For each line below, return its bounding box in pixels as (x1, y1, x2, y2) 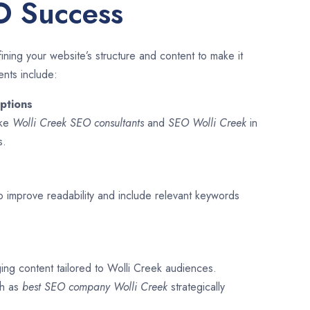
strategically (171, 279, 225, 295)
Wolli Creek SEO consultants (12, 115, 144, 131)
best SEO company (22, 279, 113, 295)
